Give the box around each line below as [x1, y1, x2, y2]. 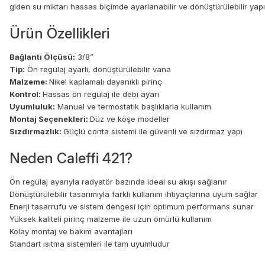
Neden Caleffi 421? [9, 150, 132, 167]
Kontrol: [9, 89, 43, 99]
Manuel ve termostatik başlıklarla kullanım [55, 102, 211, 112]
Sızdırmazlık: [9, 127, 63, 137]
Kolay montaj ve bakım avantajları [9, 227, 132, 237]
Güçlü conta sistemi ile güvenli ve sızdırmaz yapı [63, 127, 243, 137]
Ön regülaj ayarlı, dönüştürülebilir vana [25, 64, 171, 75]
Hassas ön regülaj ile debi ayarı [43, 89, 159, 99]
